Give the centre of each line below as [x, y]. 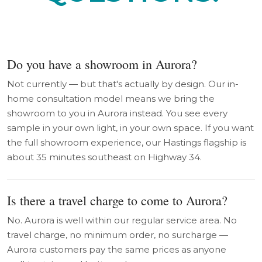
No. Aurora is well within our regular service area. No [122, 220]
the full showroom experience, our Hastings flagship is [127, 142]
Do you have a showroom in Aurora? [102, 64]
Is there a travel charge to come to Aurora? [117, 200]
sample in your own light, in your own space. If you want [130, 128]
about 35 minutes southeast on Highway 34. [104, 157]
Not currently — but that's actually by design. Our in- [123, 84]
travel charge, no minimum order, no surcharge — [118, 235]
